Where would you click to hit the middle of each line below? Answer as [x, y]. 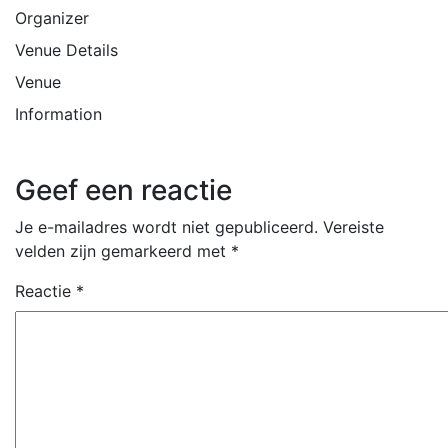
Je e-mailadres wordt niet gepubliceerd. [166, 227]
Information [58, 114]
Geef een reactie [123, 190]
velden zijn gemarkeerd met [123, 251]
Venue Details [66, 50]
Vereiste [353, 227]
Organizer [52, 18]
